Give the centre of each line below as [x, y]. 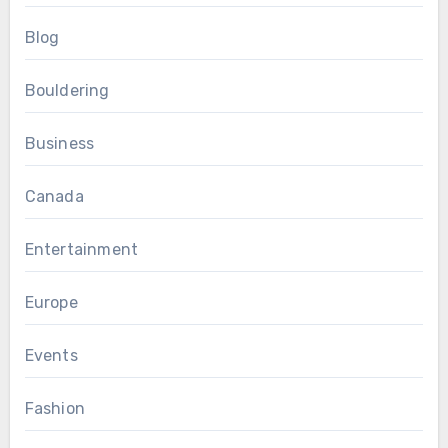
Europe [51, 303]
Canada [54, 197]
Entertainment [81, 250]
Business [59, 144]
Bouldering [67, 91]
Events [51, 356]
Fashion [54, 409]
